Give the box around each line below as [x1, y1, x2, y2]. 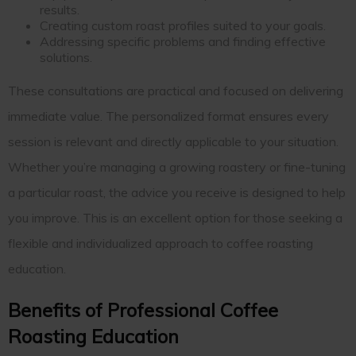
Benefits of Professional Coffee [8, 298, 278, 323]
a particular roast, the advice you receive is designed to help [8, 184, 346, 201]
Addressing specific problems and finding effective [40, 33, 326, 50]
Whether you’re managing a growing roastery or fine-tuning [8, 159, 346, 176]
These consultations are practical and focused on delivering [8, 83, 343, 99]
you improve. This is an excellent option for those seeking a [8, 210, 342, 226]
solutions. [40, 49, 92, 66]
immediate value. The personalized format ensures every [8, 108, 329, 125]
